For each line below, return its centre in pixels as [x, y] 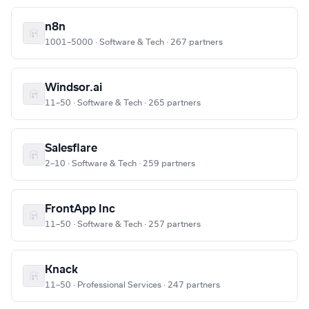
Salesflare [71, 149]
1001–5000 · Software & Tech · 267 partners [134, 42]
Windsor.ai [73, 88]
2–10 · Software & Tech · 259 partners [120, 164]
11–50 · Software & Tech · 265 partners [123, 103]
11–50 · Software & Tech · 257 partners [123, 225]
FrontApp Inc [80, 209]
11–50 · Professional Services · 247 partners [132, 285]
